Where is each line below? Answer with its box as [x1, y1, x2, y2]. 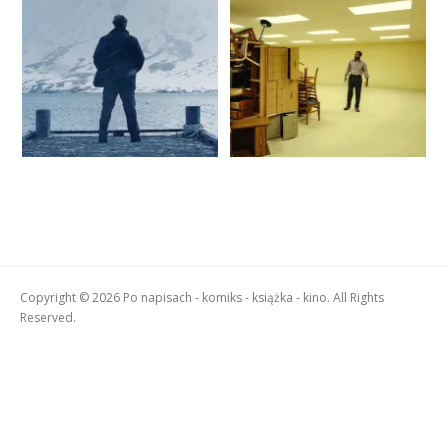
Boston [19, 328, 60, 345]
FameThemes [19, 388, 95, 405]
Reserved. [20, 309, 76, 326]
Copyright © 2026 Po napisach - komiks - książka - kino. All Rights [20, 289, 384, 306]
